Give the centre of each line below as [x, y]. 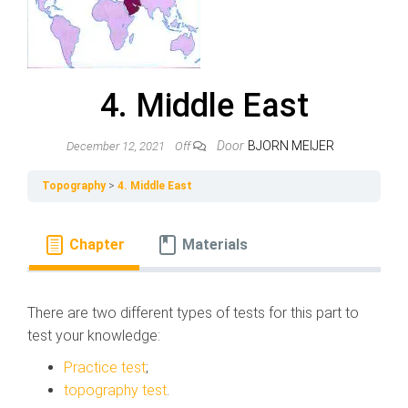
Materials [215, 245]
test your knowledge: [94, 336]
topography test [115, 390]
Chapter [97, 245]
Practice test [105, 367]
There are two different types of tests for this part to [193, 313]
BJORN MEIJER [291, 146]
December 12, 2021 [117, 146]
